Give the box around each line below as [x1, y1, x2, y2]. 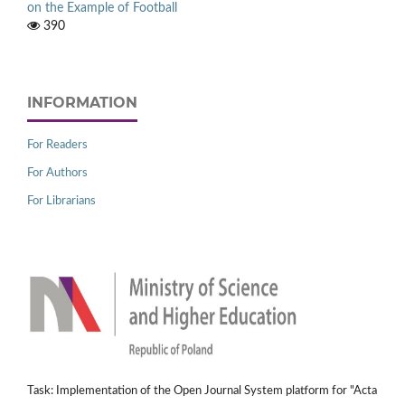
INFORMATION [27, 94, 137, 112]
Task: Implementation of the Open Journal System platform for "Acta [27, 385, 377, 398]
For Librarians [27, 195, 96, 208]
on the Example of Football [27, 2, 177, 15]
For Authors [27, 167, 88, 180]
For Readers [27, 139, 88, 152]
